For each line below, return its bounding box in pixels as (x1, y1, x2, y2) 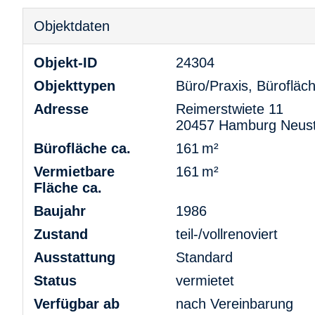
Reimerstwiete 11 (175, 101, 283, 117)
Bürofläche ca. (34, 140, 131, 156)
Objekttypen (34, 77, 115, 94)
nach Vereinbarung (175, 295, 293, 311)
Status (34, 272, 77, 288)
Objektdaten (34, 18, 110, 34)
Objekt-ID (34, 54, 97, 70)
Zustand (34, 226, 88, 242)
